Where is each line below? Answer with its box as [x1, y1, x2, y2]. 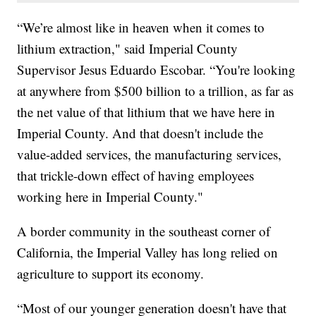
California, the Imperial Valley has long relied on [17, 243, 279, 261]
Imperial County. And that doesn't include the [17, 123, 264, 142]
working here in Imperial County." [17, 187, 204, 205]
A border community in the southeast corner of [17, 221, 271, 240]
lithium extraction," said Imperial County [17, 39, 238, 57]
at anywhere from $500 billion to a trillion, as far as [17, 81, 294, 99]
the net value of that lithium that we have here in [17, 102, 276, 121]
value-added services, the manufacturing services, [17, 145, 282, 163]
